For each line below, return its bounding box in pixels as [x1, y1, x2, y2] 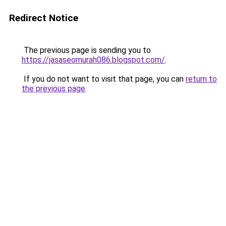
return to [186, 74, 217, 84]
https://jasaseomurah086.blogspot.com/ [22, 55, 165, 65]
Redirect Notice [9, 12, 78, 24]
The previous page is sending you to [22, 45, 151, 55]
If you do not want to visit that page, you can [22, 74, 186, 84]
